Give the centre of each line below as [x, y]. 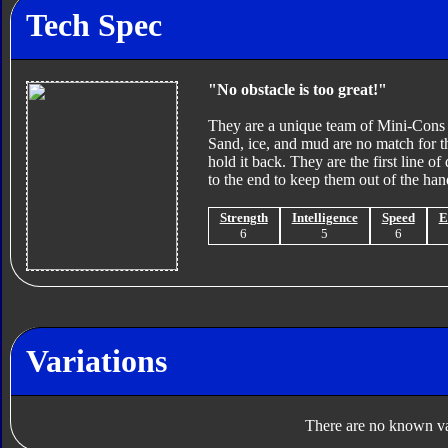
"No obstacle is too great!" [297, 90]
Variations [96, 360]
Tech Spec [93, 24]
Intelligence [324, 218]
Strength [243, 218]
